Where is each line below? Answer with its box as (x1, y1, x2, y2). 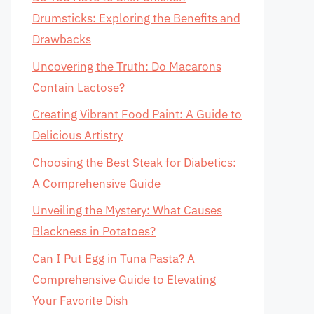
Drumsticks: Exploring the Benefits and (32, 11, 240, 26)
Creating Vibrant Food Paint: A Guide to (32, 107, 242, 122)
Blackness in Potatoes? (32, 224, 156, 239)
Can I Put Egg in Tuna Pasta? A (32, 250, 195, 266)
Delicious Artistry (32, 128, 123, 143)
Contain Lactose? (32, 79, 125, 95)
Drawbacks (32, 32, 91, 47)
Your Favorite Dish (32, 292, 128, 308)
